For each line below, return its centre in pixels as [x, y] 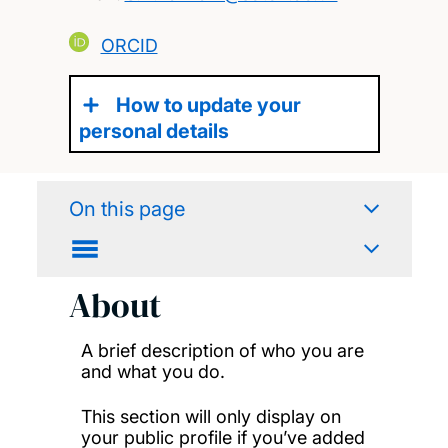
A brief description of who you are [222, 350]
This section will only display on [210, 416]
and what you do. [152, 371]
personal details [153, 131]
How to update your [208, 105]
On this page [126, 209]
